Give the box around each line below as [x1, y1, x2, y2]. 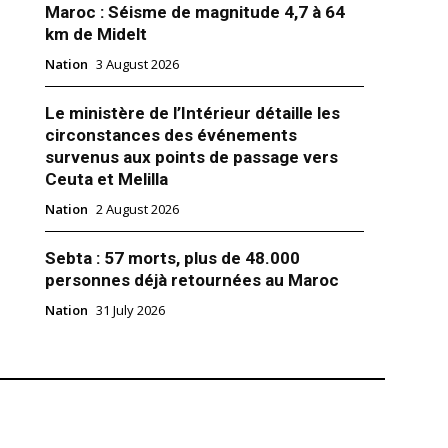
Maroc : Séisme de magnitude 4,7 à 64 [44, 2, 345, 23]
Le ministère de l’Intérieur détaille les [44, 103, 340, 124]
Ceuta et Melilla [44, 169, 168, 190]
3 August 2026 [95, 55, 179, 74]
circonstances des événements [44, 125, 297, 146]
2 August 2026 [95, 200, 179, 219]
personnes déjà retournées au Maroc [44, 270, 339, 291]
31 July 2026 [95, 301, 165, 320]
